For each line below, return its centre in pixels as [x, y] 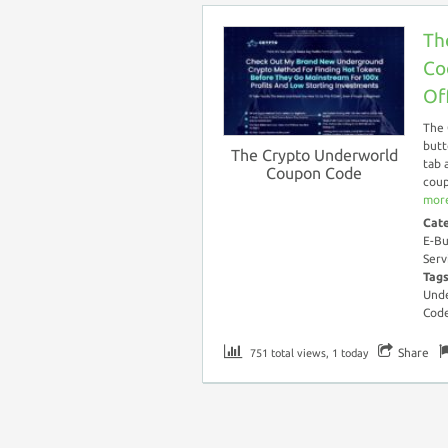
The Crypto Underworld [314, 154]
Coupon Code [314, 172]
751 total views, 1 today [307, 353]
